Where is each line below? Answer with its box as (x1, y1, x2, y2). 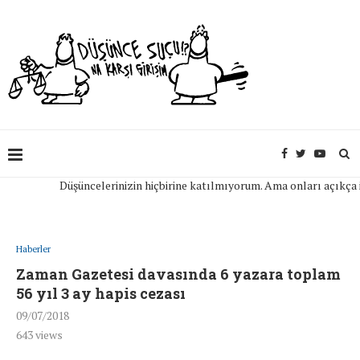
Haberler (16, 243, 51, 255)
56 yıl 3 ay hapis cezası (16, 284, 186, 303)
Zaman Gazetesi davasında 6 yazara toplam (16, 264, 341, 284)
